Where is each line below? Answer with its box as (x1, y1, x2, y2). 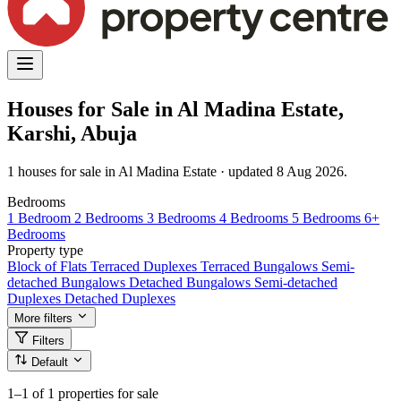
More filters (14, 311, 73, 325)
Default (31, 354, 72, 369)
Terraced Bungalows (200, 258, 321, 274)
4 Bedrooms (219, 209, 292, 226)
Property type (7, 242, 83, 258)
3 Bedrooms (147, 209, 219, 226)
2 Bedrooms (74, 209, 147, 226)
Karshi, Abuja (7, 121, 137, 145)
